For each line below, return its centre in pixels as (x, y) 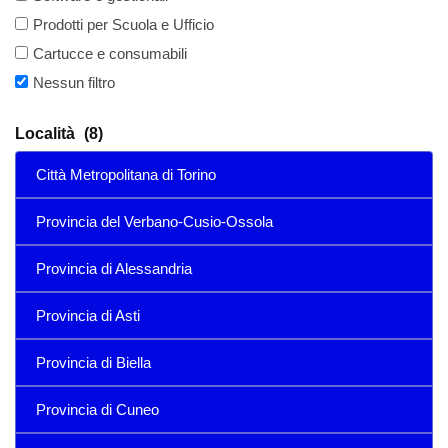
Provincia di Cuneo (97, 409)
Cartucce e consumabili (110, 53)
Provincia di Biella (93, 362)
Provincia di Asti (88, 315)
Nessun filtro (74, 82)
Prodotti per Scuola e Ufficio (123, 24)
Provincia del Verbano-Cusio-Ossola (154, 221)
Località (47, 133)
